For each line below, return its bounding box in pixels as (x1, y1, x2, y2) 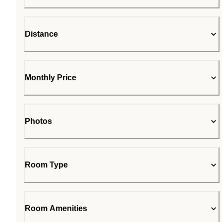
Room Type (25, 161, 68, 169)
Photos (25, 117, 52, 126)
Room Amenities (25, 204, 87, 213)
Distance (25, 30, 58, 39)
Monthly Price (25, 73, 76, 82)
